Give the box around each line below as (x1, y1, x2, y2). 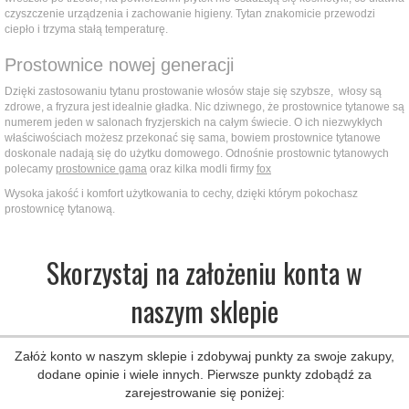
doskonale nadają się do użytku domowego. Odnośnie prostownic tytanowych (5, 147, 389, 160)
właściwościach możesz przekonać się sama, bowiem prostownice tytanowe (5, 131, 381, 144)
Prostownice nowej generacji (5, 55, 234, 75)
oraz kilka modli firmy (147, 163, 257, 175)
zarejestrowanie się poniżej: (124, 385, 285, 400)
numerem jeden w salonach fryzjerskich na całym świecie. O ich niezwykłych (5, 116, 383, 129)
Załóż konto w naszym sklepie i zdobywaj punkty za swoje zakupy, (15, 349, 394, 363)
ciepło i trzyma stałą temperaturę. (5, 23, 168, 36)
